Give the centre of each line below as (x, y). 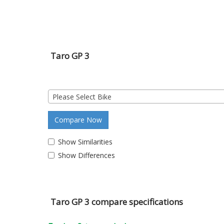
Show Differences (86, 155)
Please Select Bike (82, 96)
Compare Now (78, 119)
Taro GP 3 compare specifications (117, 201)
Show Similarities (85, 141)
